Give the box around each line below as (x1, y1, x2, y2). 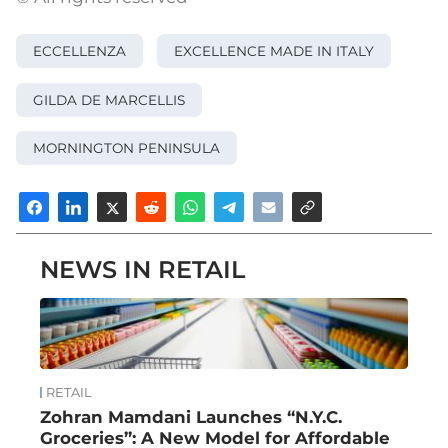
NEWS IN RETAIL (40, 254, 245, 284)
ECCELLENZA (33, 43, 126, 60)
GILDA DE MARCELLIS (33, 91, 185, 108)
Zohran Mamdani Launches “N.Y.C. (40, 406, 342, 427)
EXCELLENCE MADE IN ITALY (173, 43, 374, 60)
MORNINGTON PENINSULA (33, 140, 220, 157)
